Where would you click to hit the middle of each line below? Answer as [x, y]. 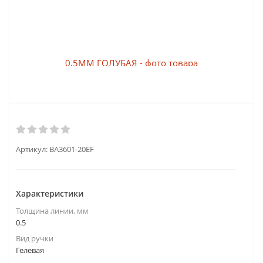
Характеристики [50, 193]
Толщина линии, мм [52, 211]
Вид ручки [35, 238]
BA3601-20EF [72, 149]
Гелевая [30, 250]
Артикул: [32, 149]
